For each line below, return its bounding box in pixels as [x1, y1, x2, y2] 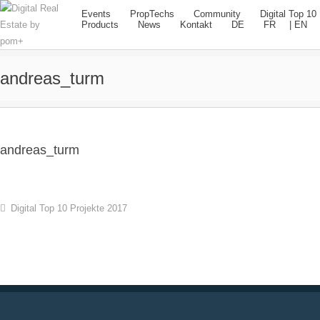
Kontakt [180, 19, 212, 30]
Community [194, 9, 241, 19]
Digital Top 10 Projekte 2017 [11, 203, 127, 214]
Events [81, 9, 111, 19]
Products [81, 19, 119, 30]
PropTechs [130, 9, 174, 19]
